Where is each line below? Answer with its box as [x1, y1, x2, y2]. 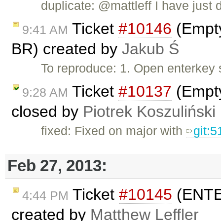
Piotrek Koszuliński [83, 102, 216, 120]
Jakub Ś [122, 39, 179, 58]
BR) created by [11, 39, 122, 58]
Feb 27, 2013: [7, 156, 107, 175]
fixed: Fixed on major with [41, 123, 186, 138]
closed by [11, 102, 83, 120]
